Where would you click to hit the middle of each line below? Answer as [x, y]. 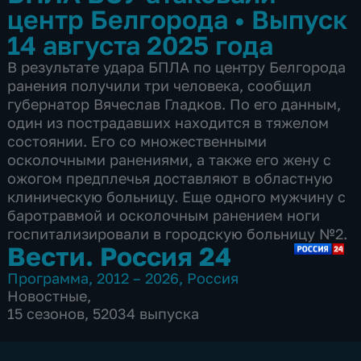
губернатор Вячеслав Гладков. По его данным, [174, 104]
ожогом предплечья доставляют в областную [170, 178]
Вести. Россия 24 [120, 255]
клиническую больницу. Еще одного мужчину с [177, 196]
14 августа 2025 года [141, 44]
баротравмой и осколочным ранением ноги [164, 215]
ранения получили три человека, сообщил [160, 85]
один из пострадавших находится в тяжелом [168, 122]
